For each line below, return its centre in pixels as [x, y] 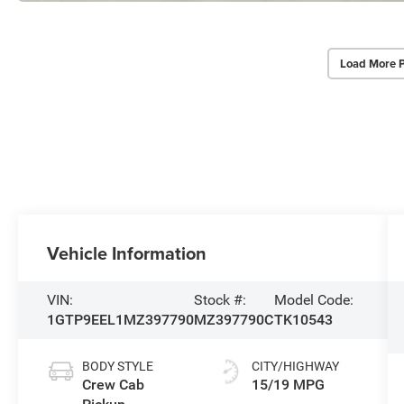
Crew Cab [114, 385]
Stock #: [220, 300]
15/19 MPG [288, 385]
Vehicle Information [127, 253]
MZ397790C [234, 320]
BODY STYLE [118, 367]
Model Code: [314, 300]
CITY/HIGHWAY [295, 367]
